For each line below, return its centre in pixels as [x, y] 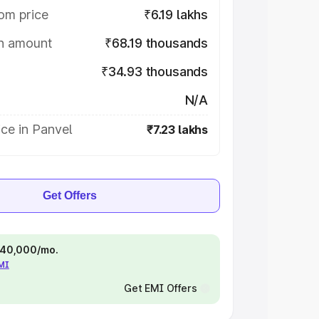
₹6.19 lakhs [176, 15]
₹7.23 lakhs [177, 130]
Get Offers [70, 195]
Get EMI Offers [160, 288]
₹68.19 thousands [156, 43]
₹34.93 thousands [154, 72]
